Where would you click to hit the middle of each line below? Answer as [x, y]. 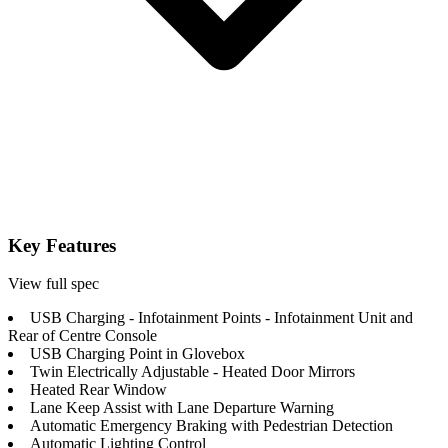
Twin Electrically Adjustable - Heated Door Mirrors [192, 372]
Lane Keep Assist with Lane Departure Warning [182, 408]
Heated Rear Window [98, 390]
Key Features [62, 245]
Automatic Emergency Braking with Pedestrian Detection [211, 426]
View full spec [53, 284]
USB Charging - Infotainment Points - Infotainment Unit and [221, 318]
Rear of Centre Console [82, 336]
